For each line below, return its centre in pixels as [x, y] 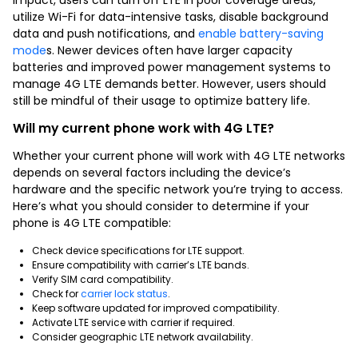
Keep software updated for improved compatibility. [156, 308]
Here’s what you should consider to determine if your [161, 206]
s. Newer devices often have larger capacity [169, 50]
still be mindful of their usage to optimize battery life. [161, 100]
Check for [56, 293]
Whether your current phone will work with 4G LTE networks [179, 155]
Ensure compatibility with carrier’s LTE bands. [141, 265]
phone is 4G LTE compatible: [92, 223]
